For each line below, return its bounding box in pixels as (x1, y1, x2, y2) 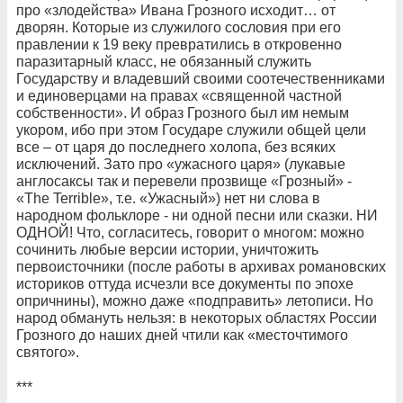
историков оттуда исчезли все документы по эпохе (16, 275, 354, 291)
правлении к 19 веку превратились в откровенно (16, 36, 342, 52)
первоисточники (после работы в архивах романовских (16, 258, 386, 274)
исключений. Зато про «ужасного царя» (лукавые (16, 156, 345, 172)
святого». (16, 344, 79, 360)
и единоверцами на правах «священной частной (16, 87, 342, 103)
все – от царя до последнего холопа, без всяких (16, 139, 336, 155)
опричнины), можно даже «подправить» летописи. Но (16, 292, 373, 309)
